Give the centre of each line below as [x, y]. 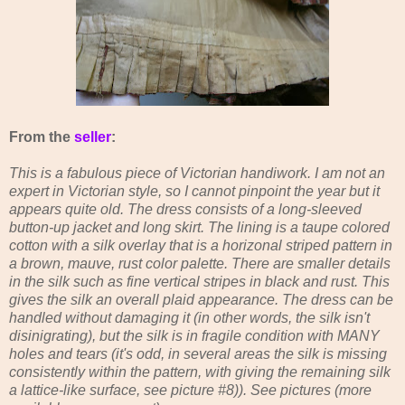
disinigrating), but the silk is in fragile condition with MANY [194, 335]
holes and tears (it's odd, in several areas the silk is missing [198, 353]
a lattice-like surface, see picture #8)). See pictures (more [190, 390]
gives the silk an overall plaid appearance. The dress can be [201, 299]
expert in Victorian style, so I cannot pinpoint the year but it [194, 191]
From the [42, 137]
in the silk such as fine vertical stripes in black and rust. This [199, 281]
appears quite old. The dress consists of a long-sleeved [185, 209]
